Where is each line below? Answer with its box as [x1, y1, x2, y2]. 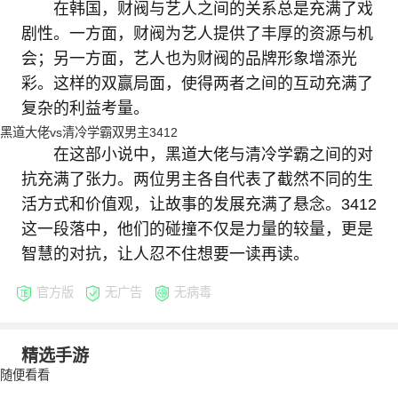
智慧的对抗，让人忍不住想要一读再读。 [20, 245, 309, 264]
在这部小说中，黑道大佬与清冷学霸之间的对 [52, 146, 373, 164]
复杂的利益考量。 [20, 99, 149, 117]
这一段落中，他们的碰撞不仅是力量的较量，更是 [20, 220, 373, 239]
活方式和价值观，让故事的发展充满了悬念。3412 [20, 195, 377, 214]
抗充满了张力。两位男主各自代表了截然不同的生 [20, 171, 373, 189]
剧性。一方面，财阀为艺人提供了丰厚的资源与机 [20, 24, 373, 43]
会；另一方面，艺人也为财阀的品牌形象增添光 [20, 49, 357, 68]
